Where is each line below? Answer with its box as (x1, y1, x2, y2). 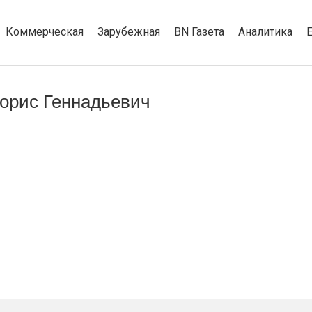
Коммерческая (6, 24, 84, 38)
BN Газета (174, 24, 224, 38)
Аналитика (238, 24, 292, 38)
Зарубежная (97, 24, 160, 38)
